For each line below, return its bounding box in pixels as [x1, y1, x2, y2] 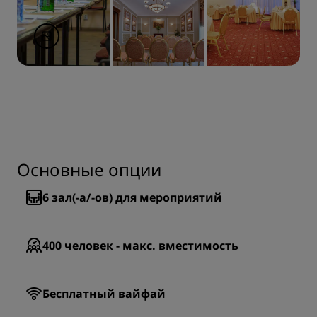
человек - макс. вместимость [64, 238, 238, 253]
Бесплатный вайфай [42, 286, 166, 301]
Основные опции [17, 158, 161, 181]
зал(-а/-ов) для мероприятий [52, 190, 222, 205]
